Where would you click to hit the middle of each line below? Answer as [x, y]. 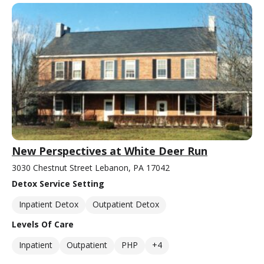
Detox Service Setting [58, 183]
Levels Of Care [43, 224]
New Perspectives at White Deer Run [110, 151]
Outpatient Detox [126, 204]
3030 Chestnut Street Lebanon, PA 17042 [91, 167]
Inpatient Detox [49, 204]
